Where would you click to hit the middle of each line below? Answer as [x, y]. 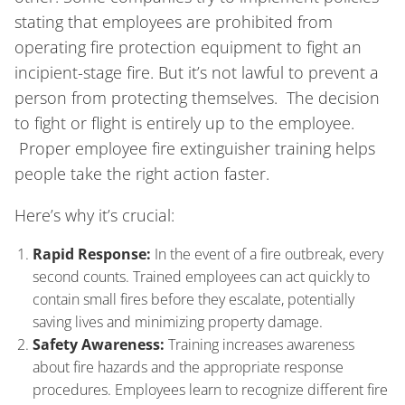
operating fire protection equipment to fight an [188, 47]
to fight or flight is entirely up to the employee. [184, 123]
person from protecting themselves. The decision [197, 98]
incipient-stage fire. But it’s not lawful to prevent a [197, 72]
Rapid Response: [92, 254]
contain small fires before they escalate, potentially [193, 300]
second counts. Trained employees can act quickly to [201, 277]
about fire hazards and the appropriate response [188, 367]
